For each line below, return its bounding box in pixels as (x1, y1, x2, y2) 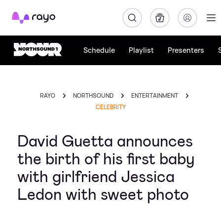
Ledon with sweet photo (17, 184, 189, 205)
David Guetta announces (17, 131, 193, 151)
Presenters (168, 45, 204, 55)
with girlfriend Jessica (17, 166, 175, 187)
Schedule (83, 45, 115, 55)
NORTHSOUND (73, 91, 113, 100)
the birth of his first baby (17, 148, 195, 169)
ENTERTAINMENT (131, 91, 178, 100)
